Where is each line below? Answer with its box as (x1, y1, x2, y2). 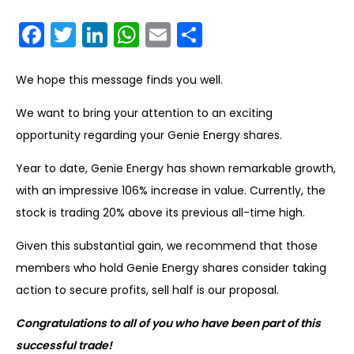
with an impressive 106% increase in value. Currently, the (16, 183, 326, 199)
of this (287, 315, 321, 332)
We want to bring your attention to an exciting (16, 105, 273, 122)
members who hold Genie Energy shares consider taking (16, 260, 326, 277)
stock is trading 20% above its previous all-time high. (16, 205, 305, 221)
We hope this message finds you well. (16, 72, 223, 88)
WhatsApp (139, 17, 261, 52)
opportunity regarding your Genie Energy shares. (16, 127, 282, 144)
